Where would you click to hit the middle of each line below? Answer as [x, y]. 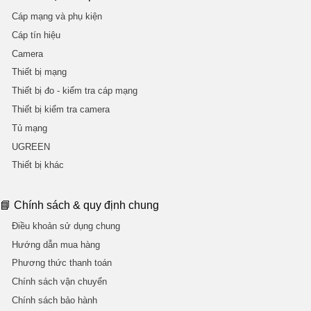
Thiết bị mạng [39, 72]
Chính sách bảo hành [54, 300]
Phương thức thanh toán [61, 263]
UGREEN [31, 146]
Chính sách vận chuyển [59, 282]
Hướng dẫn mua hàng [56, 244]
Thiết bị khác [37, 165]
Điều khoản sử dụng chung [66, 226]
